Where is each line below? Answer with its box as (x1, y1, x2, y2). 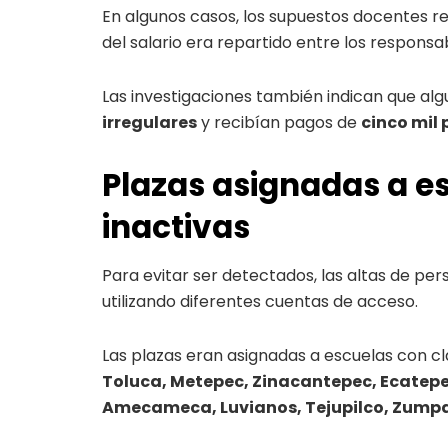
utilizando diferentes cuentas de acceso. (102, 290, 418, 314)
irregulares (102, 110, 197, 134)
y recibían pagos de (197, 110, 361, 134)
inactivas (102, 204, 250, 249)
